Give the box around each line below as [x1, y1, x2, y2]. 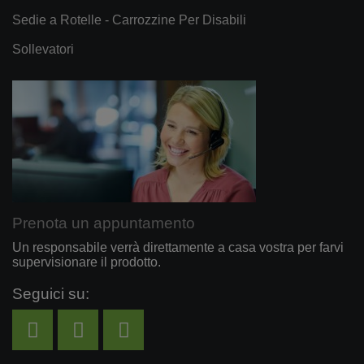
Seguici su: [12, 285, 89, 303]
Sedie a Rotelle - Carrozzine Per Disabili [12, 13, 246, 28]
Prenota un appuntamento [12, 214, 195, 232]
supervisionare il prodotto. [12, 255, 161, 270]
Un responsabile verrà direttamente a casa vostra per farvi [12, 240, 344, 255]
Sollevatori [12, 42, 74, 57]
